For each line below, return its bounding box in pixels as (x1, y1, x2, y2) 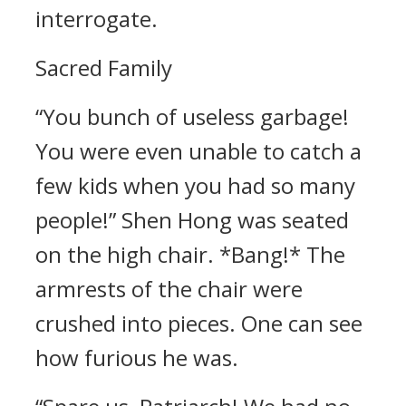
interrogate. (35, 4, 158, 34)
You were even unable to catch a (35, 136, 362, 166)
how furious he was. (35, 343, 238, 372)
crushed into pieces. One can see (35, 308, 362, 338)
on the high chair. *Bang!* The (35, 239, 345, 269)
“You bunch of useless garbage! (35, 101, 349, 131)
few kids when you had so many (35, 170, 355, 200)
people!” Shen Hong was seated (35, 205, 349, 235)
